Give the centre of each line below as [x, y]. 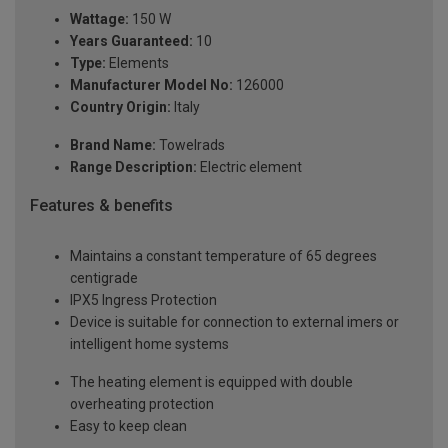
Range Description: [133, 167]
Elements [137, 63]
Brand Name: [113, 145]
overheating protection [142, 403]
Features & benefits [101, 206]
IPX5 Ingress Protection [143, 299]
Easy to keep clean [128, 425]
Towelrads [190, 145]
